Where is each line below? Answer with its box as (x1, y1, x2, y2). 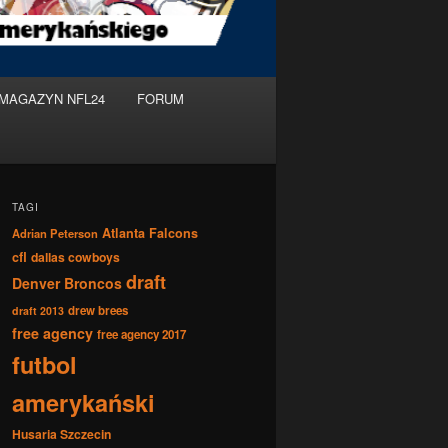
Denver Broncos (12, 273, 122, 294)
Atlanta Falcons (102, 224, 198, 243)
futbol (12, 347, 77, 382)
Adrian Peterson (12, 225, 98, 242)
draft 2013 (12, 303, 64, 319)
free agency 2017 (97, 326, 186, 344)
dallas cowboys (31, 248, 120, 267)
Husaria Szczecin (12, 425, 111, 444)
